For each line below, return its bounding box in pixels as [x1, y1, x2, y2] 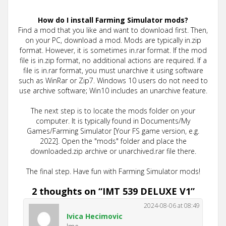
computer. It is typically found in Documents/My [36, 116, 190, 126]
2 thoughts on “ [31, 185, 102, 197]
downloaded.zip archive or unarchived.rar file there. [30, 146, 196, 156]
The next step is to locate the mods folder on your [31, 106, 195, 116]
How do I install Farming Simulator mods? [38, 15, 188, 25]
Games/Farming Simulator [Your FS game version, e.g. [27, 126, 199, 136]
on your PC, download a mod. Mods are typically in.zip [25, 35, 201, 45]
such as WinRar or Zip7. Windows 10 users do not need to [18, 76, 208, 85]
